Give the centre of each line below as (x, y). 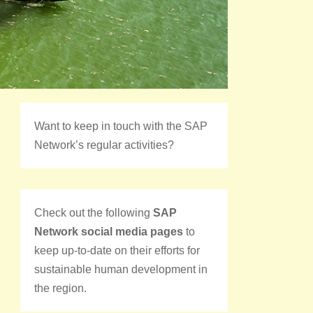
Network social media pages (109, 231)
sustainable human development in (121, 269)
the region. (60, 288)
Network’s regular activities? (104, 145)
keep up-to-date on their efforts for (117, 250)
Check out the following (94, 212)
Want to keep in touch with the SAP (121, 126)
